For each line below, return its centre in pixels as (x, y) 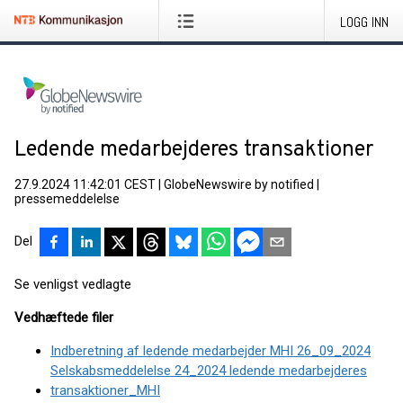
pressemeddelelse (67, 199)
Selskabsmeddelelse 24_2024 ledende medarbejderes (209, 371)
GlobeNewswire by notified (239, 184)
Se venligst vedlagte (73, 284)
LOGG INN (364, 22)
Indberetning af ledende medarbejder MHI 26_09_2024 (210, 351)
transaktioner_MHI (105, 390)
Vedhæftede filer (64, 318)
